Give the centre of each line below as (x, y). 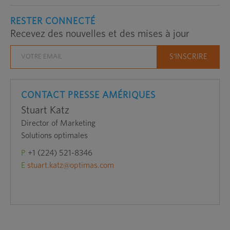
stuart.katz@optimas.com (70, 165)
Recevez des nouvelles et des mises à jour (100, 34)
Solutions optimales (54, 136)
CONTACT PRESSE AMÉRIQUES (88, 95)
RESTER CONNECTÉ (53, 22)
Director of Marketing (58, 123)
